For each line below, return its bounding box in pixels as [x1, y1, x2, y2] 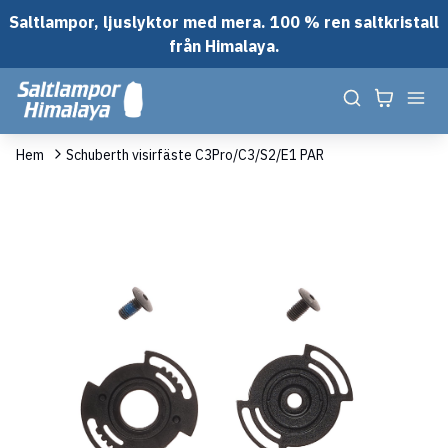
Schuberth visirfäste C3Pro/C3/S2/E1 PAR [66, 145, 324, 164]
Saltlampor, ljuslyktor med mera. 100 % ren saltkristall [9, 12, 439, 32]
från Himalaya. [168, 36, 280, 56]
